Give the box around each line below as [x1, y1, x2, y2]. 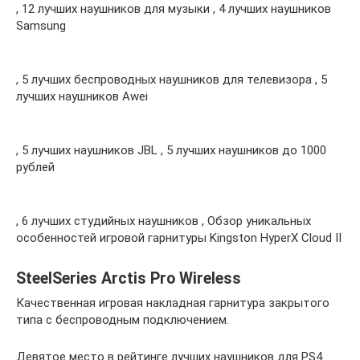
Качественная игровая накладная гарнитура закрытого [16, 295, 329, 310]
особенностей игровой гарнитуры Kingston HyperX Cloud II [16, 230, 342, 245]
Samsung [16, 18, 66, 33]
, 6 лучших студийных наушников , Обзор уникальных [16, 213, 311, 228]
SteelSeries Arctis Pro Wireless [16, 268, 241, 288]
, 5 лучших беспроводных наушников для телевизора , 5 [16, 72, 327, 87]
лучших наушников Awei [16, 88, 148, 104]
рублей [16, 159, 55, 174]
